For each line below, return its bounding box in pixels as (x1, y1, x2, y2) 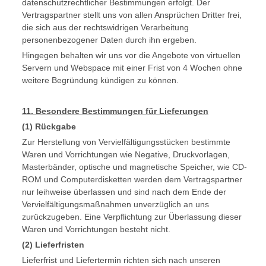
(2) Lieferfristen (21, 240, 84, 249)
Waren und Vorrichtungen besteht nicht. (21, 224, 170, 234)
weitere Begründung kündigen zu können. (21, 75, 179, 85)
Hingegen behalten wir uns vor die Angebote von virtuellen (21, 50, 240, 60)
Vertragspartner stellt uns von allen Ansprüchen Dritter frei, (21, 10, 242, 20)
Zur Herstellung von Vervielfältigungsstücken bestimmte (21, 137, 230, 147)
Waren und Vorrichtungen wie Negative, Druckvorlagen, (21, 150, 230, 159)
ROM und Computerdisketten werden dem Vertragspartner (21, 175, 242, 184)
